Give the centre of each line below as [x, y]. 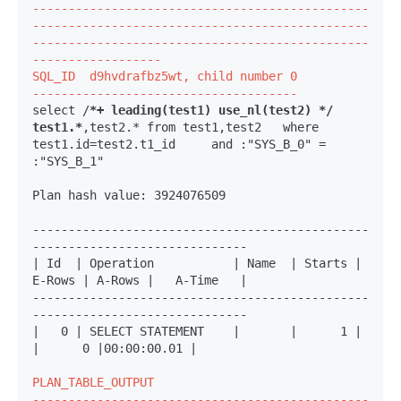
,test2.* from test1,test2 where [200, 127]
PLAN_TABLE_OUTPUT [93, 382]
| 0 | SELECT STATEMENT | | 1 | [197, 331]
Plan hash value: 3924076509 [129, 195]
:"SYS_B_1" [68, 161]
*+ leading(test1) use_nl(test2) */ [211, 110]
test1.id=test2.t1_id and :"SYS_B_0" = [179, 144]
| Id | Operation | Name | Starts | [197, 263]
